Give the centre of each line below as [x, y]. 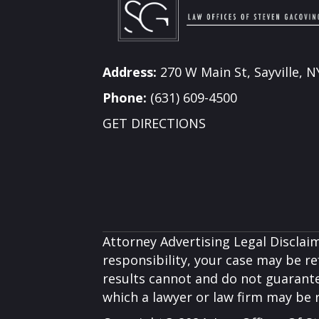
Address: [130, 72]
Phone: [125, 98]
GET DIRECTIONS [154, 124]
